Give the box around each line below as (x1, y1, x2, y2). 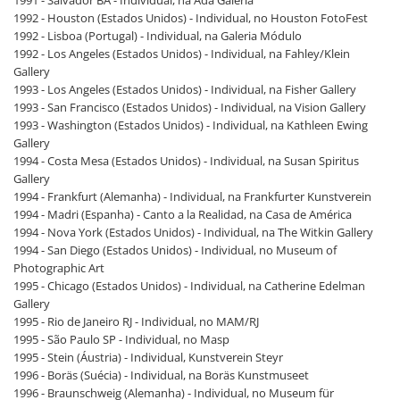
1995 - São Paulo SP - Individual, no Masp (13, 330, 229, 347)
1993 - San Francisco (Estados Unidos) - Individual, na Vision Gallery (13, 98, 366, 115)
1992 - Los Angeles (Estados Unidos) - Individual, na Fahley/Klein (13, 45, 350, 62)
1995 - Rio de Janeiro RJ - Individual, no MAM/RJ (13, 312, 259, 329)
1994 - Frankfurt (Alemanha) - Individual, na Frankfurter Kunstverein (13, 187, 371, 204)
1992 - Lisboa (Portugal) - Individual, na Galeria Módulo (13, 27, 302, 44)
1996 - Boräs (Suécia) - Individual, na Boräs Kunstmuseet (13, 366, 309, 383)
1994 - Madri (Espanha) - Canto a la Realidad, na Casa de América (13, 205, 352, 222)
